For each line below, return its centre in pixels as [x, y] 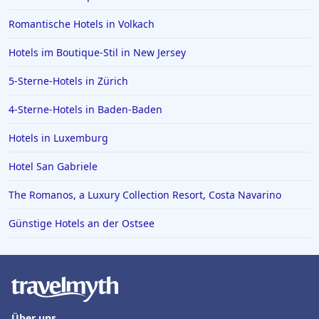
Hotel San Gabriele [53, 167]
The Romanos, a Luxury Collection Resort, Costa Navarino [145, 195]
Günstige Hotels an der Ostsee [82, 224]
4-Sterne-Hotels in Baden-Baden [85, 110]
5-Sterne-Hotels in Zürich [68, 81]
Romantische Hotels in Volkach [82, 24]
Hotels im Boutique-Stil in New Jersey [97, 53]
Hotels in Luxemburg [58, 138]
